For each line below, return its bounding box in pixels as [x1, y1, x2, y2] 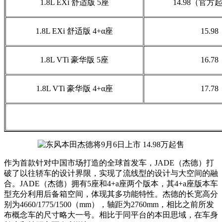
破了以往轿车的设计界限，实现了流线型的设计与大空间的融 [4, 168, 218, 177]
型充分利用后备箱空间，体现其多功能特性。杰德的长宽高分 [4, 189, 218, 198]
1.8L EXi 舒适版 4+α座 [36, 26, 113, 35]
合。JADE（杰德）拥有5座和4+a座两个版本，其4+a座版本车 [4, 179, 218, 188]
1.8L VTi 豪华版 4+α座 [36, 84, 113, 93]
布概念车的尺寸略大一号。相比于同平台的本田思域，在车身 [4, 210, 218, 219]
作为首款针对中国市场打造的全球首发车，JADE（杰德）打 [4, 158, 214, 167]
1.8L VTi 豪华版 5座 [40, 55, 109, 64]
